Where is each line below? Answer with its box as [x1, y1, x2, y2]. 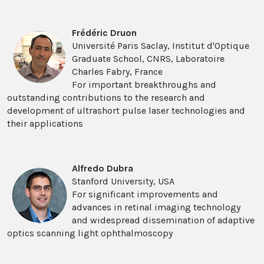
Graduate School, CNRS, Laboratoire [72, 53, 225, 65]
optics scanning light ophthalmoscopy [7, 227, 173, 239]
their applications [7, 118, 83, 130]
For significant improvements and [72, 189, 218, 200]
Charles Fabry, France [72, 66, 163, 78]
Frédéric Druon [72, 27, 137, 39]
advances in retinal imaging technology [72, 202, 240, 213]
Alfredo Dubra [72, 163, 133, 174]
